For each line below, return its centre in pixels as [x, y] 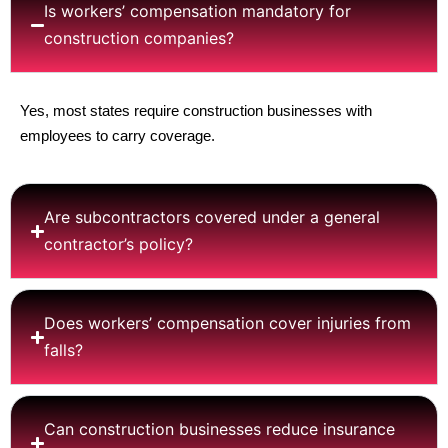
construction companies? [139, 38]
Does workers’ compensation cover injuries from [228, 323]
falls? [64, 350]
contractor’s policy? [119, 244]
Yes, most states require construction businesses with [196, 110]
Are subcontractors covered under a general [212, 217]
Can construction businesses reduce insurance [220, 429]
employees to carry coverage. [117, 135]
